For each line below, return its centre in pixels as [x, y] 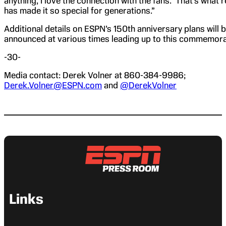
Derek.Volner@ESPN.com [53, 85]
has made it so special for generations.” [79, 10]
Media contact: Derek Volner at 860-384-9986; [95, 75]
